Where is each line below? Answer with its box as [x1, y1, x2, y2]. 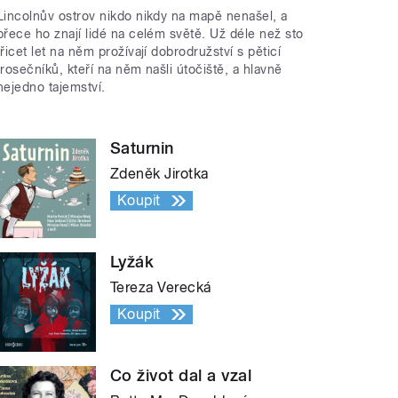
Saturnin [110, 138, 174, 157]
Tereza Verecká [110, 278, 211, 296]
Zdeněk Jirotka [110, 164, 209, 182]
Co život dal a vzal [110, 365, 252, 385]
